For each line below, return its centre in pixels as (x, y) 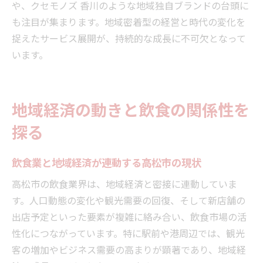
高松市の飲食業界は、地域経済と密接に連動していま (124, 183)
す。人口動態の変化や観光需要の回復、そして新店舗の (129, 200)
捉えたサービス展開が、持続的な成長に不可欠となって (129, 38)
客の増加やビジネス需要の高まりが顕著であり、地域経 (129, 249)
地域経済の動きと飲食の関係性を (131, 109)
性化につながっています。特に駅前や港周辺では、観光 (128, 233)
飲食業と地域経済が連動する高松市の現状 (107, 162)
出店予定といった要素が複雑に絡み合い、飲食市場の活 (129, 216)
